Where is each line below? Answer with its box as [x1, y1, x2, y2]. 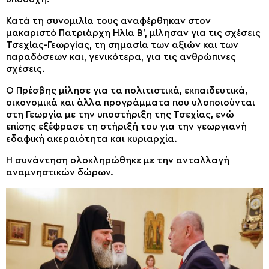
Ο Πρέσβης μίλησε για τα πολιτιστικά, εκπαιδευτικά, [6, 86, 247, 96]
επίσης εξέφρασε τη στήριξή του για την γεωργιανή [6, 122, 247, 132]
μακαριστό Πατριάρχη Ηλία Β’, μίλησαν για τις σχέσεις [6, 28, 261, 38]
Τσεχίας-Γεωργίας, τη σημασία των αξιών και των [6, 40, 238, 50]
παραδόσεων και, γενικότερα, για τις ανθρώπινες [6, 52, 236, 62]
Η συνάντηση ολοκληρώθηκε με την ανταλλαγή [6, 156, 229, 166]
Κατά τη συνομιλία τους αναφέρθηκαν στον [6, 16, 211, 26]
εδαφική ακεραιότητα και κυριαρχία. [6, 134, 177, 144]
